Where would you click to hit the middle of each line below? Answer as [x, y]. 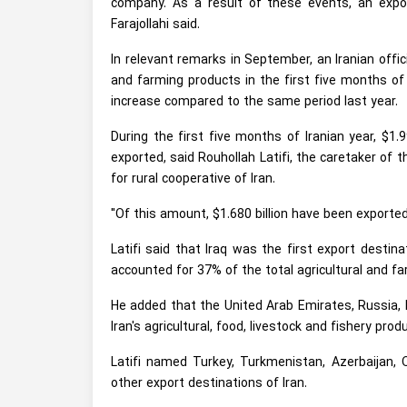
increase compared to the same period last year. [254, 102]
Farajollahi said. [155, 25]
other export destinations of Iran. [211, 383]
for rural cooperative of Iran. [193, 179]
